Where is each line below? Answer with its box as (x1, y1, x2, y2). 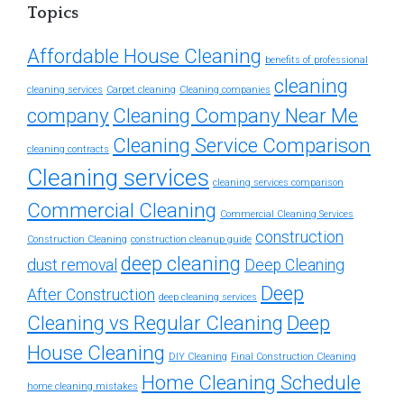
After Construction (27, 285, 155, 304)
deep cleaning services (159, 290, 257, 303)
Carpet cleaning (106, 83, 176, 96)
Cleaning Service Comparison (113, 133, 371, 157)
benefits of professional (265, 53, 368, 66)
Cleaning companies (179, 83, 271, 96)
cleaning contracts (27, 142, 109, 155)
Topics (27, 4, 78, 23)
